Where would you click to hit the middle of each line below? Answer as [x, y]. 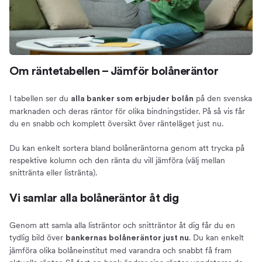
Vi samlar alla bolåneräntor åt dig [94, 198]
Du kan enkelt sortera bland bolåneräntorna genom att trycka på [127, 148]
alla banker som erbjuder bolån [132, 99]
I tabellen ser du [40, 98]
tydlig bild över [37, 237]
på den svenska [223, 98]
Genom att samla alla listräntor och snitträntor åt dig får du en [122, 225]
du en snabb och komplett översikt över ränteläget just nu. [116, 123]
